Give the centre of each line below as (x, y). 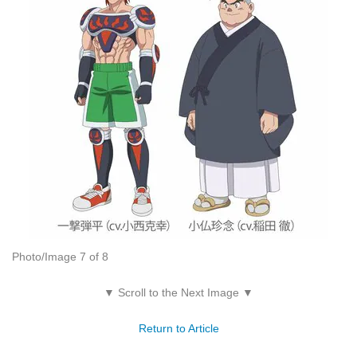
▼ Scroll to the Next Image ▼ (178, 293)
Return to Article (178, 329)
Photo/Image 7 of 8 (60, 257)
